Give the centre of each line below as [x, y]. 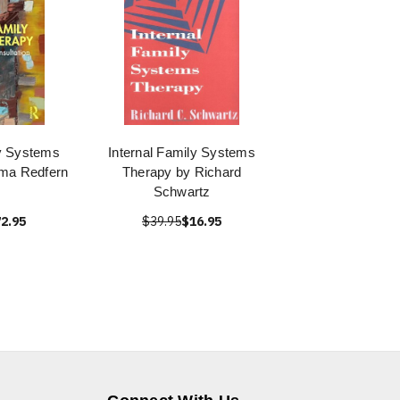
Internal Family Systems [182, 152]
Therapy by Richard [182, 172]
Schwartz [182, 192]
